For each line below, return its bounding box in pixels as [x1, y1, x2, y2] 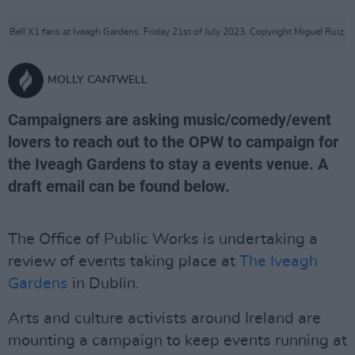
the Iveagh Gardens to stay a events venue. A [8, 155, 328, 174]
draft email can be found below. [8, 177, 230, 196]
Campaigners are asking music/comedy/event [8, 110, 331, 129]
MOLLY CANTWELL [48, 74, 147, 86]
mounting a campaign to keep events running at [8, 333, 347, 349]
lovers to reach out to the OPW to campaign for [8, 132, 338, 151]
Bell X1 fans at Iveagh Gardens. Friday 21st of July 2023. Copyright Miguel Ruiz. [9, 27, 346, 36]
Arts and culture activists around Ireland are [8, 311, 321, 326]
